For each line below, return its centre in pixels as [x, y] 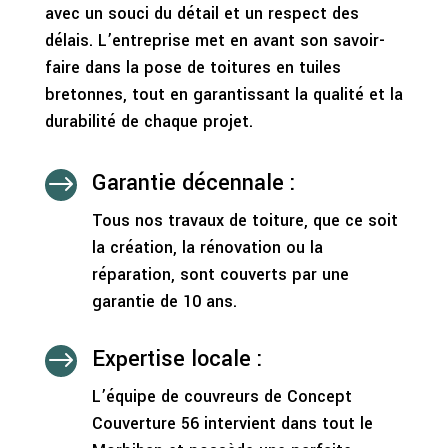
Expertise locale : [177, 358]
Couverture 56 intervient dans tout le [232, 423]
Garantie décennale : [193, 182]
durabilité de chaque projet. [148, 121]
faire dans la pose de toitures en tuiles [192, 67]
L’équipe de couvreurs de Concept [221, 396]
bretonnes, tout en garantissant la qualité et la [223, 94]
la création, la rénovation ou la [207, 247]
